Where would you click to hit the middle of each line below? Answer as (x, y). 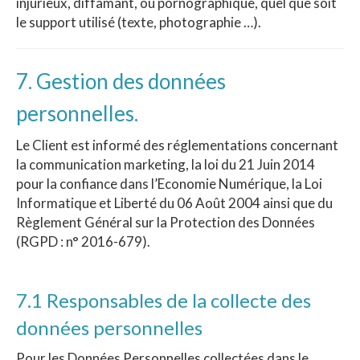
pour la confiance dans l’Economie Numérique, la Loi (169, 184)
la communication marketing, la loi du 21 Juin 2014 (166, 165)
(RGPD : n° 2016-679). (83, 242)
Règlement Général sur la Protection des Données (166, 223)
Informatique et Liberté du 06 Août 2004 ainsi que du (174, 203)
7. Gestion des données (121, 82)
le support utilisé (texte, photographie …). (139, 22)
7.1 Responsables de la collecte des (164, 301)
